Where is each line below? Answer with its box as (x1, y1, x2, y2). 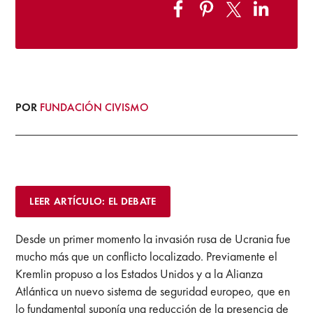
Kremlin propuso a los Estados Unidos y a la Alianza (15, 265, 263, 282)
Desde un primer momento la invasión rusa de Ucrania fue (15, 230, 291, 247)
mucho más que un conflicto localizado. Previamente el (15, 247, 278, 264)
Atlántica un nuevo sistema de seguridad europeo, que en (15, 282, 291, 299)
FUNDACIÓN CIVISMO (40, 99, 150, 115)
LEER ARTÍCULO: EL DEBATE (29, 194, 156, 208)
